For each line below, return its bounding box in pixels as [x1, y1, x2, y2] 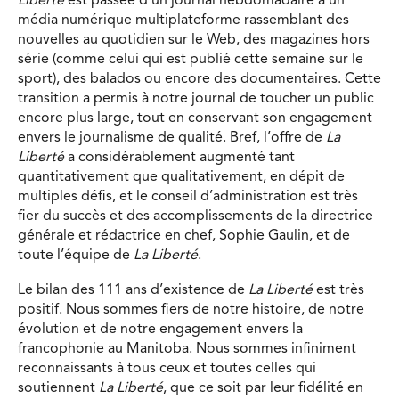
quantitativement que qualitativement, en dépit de [18, 169, 345, 184]
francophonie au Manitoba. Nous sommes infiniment [18, 342, 356, 357]
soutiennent [18, 381, 99, 396]
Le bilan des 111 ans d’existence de [18, 283, 248, 298]
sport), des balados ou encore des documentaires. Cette [18, 71, 381, 86]
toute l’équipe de [18, 248, 134, 263]
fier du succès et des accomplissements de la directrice [18, 208, 373, 224]
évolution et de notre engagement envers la [18, 322, 303, 338]
